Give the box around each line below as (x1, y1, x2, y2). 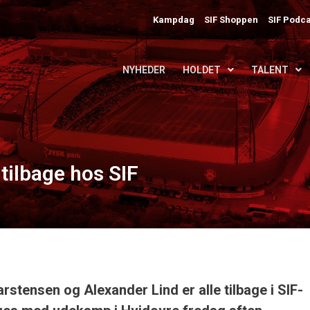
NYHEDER (122, 64, 165, 75)
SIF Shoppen (204, 14, 259, 25)
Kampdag (153, 14, 195, 25)
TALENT (251, 64, 289, 75)
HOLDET (183, 64, 221, 75)
